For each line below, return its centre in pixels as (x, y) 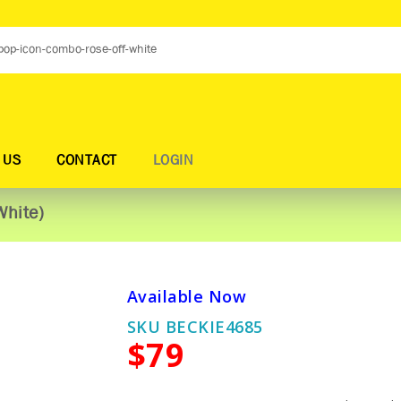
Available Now (186, 296)
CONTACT (87, 161)
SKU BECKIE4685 (195, 327)
